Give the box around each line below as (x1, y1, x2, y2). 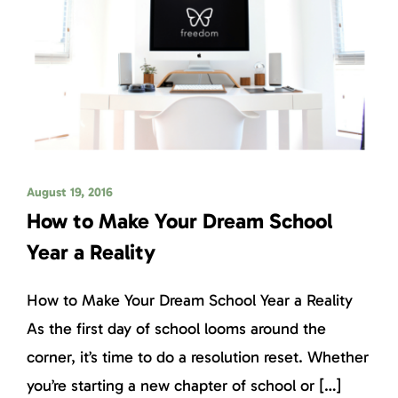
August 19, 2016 (27, 184, 113, 200)
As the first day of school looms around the (27, 318, 326, 338)
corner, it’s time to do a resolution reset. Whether (27, 346, 369, 367)
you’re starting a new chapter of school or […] (27, 375, 341, 395)
